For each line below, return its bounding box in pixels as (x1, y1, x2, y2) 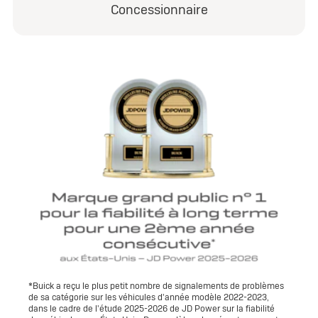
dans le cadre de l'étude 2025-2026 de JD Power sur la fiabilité (28, 302, 275, 314)
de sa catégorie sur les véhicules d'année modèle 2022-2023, (28, 291, 269, 303)
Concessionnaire (110, 1, 208, 18)
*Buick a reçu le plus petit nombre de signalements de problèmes (28, 280, 284, 292)
